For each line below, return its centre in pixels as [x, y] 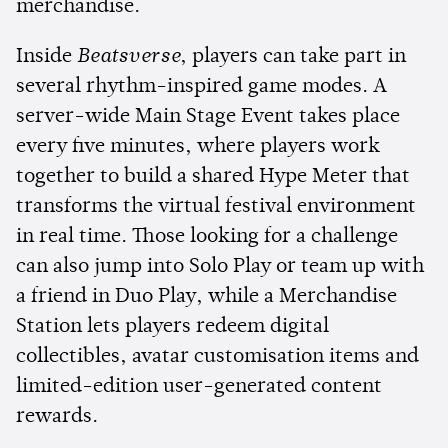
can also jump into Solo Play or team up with [220, 267]
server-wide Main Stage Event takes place [208, 117]
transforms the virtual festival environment [216, 207]
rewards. [57, 417]
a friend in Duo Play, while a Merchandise [206, 297]
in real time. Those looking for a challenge [207, 237]
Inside [46, 57]
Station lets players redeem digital [172, 327]
